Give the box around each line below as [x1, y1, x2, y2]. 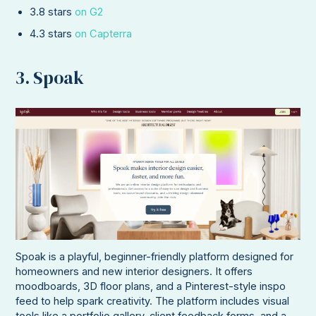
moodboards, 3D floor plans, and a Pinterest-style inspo [16, 280, 286, 293]
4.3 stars [30, 28, 75, 41]
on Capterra [75, 28, 133, 41]
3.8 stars [30, 6, 75, 19]
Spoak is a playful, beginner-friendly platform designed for [16, 250, 294, 264]
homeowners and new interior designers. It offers [16, 265, 253, 279]
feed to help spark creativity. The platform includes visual [16, 295, 290, 308]
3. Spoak [16, 65, 85, 90]
